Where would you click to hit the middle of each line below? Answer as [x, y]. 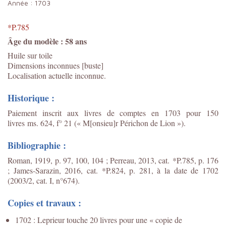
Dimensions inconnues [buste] [55, 65]
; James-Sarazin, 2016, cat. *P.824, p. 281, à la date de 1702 [113, 170]
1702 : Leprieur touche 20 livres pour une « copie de [99, 219]
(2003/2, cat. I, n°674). [44, 180]
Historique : [31, 98]
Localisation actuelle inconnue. [57, 75]
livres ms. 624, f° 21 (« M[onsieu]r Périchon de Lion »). [97, 123]
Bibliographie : [37, 145]
